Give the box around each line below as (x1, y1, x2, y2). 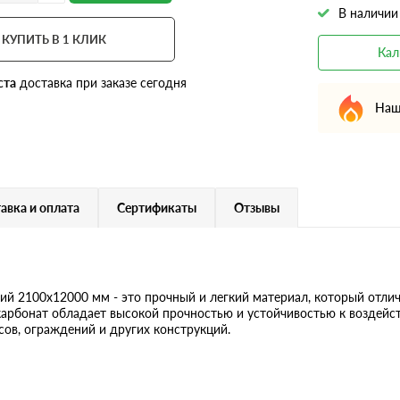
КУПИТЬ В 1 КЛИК (2, 31, 107, 46)
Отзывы (234, 199, 279, 215)
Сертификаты (117, 199, 196, 215)
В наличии (337, 4, 398, 21)
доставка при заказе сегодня (16, 74, 187, 90)
